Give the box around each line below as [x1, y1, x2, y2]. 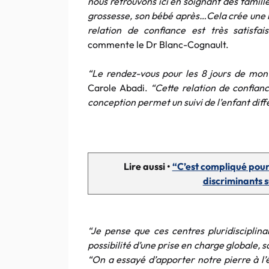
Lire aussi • [123, 160, 172, 172]
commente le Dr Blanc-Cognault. [88, 38, 229, 50]
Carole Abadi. [88, 82, 151, 94]
